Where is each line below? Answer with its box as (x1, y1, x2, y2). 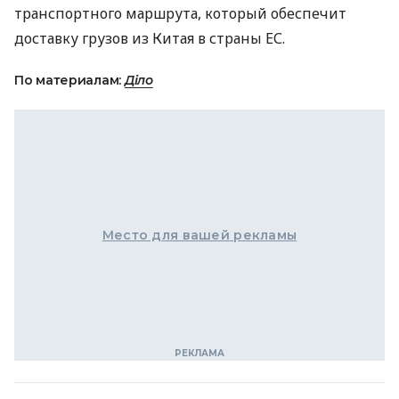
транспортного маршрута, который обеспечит (14, 4, 346, 23)
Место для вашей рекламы (102, 227, 297, 243)
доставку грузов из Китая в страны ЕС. (14, 28, 285, 48)
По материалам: (14, 72, 125, 88)
